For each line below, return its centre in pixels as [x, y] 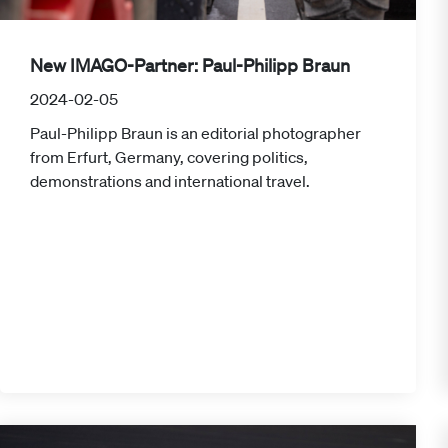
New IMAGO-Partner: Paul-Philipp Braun [190, 64]
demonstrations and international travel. [170, 180]
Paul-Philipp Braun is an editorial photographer [195, 132]
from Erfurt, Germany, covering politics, [169, 156]
